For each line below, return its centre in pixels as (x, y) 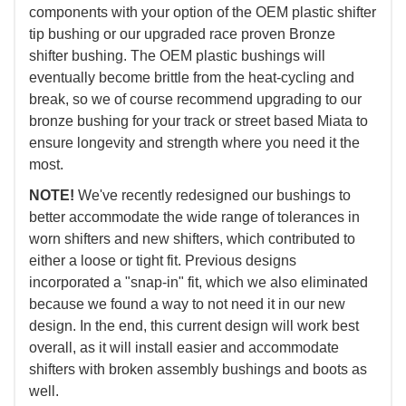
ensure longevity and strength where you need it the (194, 143)
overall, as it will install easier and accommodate (184, 348)
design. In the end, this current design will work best (194, 326)
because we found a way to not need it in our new (187, 304)
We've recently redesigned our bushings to (213, 196)
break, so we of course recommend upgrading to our (195, 100)
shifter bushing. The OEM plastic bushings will (177, 56)
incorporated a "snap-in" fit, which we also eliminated (198, 283)
